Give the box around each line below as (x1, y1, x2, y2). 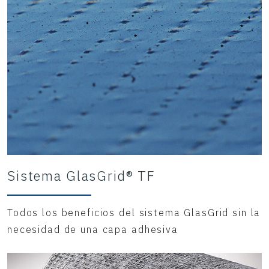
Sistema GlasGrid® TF (7, 166, 156, 184)
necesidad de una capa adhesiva (7, 223, 178, 235)
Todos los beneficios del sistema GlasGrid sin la (7, 206, 261, 219)
